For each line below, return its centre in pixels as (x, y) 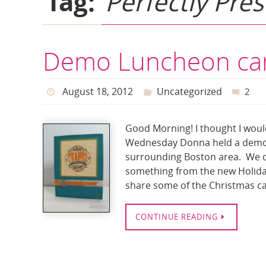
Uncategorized (189, 91)
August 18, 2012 (97, 91)
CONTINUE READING (177, 217)
